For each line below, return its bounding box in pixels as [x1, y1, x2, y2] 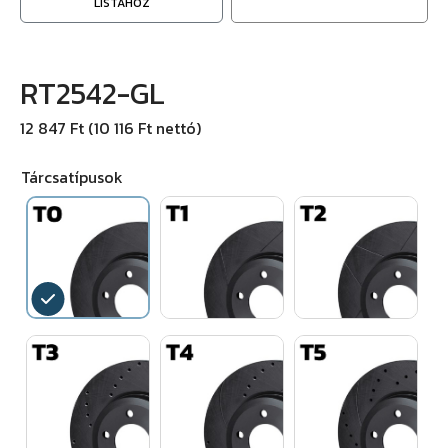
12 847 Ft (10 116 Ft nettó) [20, 116, 201, 140]
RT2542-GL [20, 71, 165, 116]
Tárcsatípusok [21, 165, 123, 189]
